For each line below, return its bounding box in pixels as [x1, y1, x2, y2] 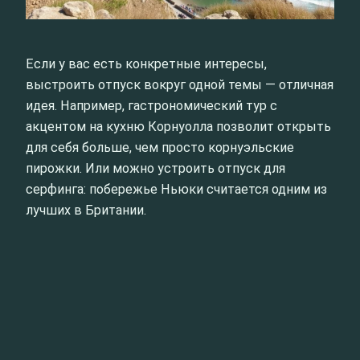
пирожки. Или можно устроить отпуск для [26, 160, 285, 176]
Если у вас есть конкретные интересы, [26, 55, 267, 72]
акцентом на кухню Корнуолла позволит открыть [26, 118, 331, 134]
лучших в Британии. [26, 202, 146, 218]
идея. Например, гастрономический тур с [26, 97, 277, 113]
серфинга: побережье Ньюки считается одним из [26, 181, 327, 197]
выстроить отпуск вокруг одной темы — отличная [26, 76, 333, 92]
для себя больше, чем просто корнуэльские [26, 139, 294, 155]
